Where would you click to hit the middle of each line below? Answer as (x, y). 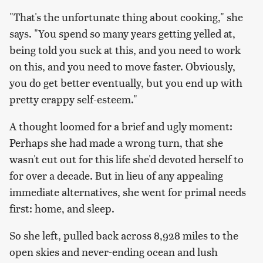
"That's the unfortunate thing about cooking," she (126, 17)
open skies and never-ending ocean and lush (114, 252)
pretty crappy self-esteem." (73, 99)
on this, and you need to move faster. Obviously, (122, 66)
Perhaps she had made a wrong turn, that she (116, 143)
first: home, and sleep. (62, 208)
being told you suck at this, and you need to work (125, 50)
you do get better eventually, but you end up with (126, 83)
